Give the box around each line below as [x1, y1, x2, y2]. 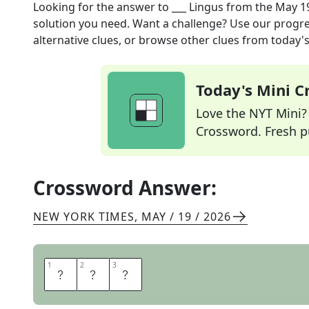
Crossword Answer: [33, 175, 217, 201]
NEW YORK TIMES [33, 209, 134, 224]
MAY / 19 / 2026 [141, 209, 231, 224]
